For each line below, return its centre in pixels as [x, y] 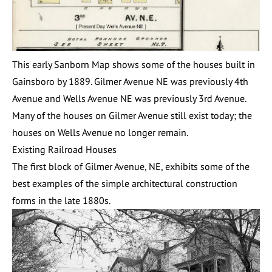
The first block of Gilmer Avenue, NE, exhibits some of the [131, 167]
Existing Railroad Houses [64, 150]
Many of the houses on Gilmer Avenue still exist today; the [132, 116]
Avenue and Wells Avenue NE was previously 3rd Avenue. [129, 99]
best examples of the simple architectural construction [125, 184]
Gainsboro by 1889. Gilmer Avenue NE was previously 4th [130, 82]
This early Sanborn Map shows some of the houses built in [134, 65]
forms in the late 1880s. [61, 201]
